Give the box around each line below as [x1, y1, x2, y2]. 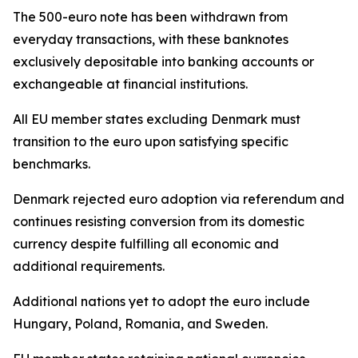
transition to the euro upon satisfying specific [13, 133, 288, 149]
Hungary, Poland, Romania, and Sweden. [13, 316, 268, 332]
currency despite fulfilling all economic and [13, 236, 279, 252]
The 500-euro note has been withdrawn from [13, 9, 288, 25]
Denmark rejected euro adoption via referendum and [13, 191, 344, 207]
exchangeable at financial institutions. [13, 76, 248, 92]
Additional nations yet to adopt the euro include [13, 293, 310, 309]
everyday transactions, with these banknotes [13, 31, 288, 47]
